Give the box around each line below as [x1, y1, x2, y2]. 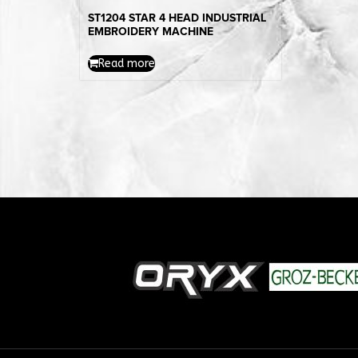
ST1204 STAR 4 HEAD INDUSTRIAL [87, 11, 266, 26]
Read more [97, 57, 155, 71]
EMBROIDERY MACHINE [87, 25, 213, 39]
